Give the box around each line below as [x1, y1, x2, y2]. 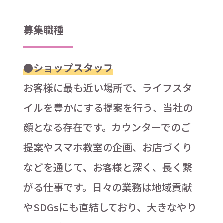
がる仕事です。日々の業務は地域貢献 [23, 180, 192, 195]
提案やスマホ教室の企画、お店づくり [23, 140, 192, 155]
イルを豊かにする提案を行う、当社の [23, 100, 193, 115]
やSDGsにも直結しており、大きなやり [23, 200, 197, 215]
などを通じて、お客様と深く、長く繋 [23, 160, 192, 175]
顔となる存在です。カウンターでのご [23, 120, 191, 135]
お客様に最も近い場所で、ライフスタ [23, 80, 192, 95]
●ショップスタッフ [23, 60, 113, 75]
